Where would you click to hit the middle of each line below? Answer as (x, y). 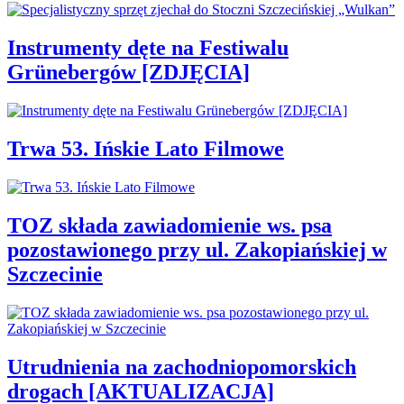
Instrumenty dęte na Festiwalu (148, 48)
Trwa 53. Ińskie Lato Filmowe (146, 149)
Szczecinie (55, 274)
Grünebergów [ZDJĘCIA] (129, 73)
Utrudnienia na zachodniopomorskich (182, 367)
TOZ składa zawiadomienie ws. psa (170, 225)
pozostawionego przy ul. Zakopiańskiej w (197, 249)
